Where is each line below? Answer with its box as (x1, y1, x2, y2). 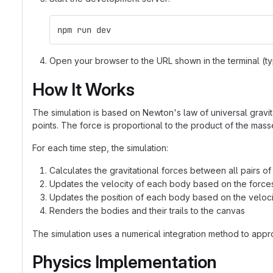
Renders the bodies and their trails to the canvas (49, 205, 245, 216)
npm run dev (57, 24, 111, 35)
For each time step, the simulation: (32, 143, 168, 153)
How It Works (32, 79, 135, 100)
